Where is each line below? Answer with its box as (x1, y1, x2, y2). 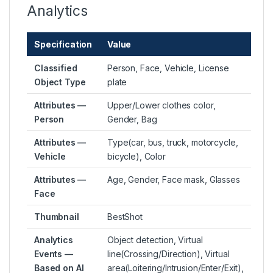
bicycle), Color (107, 151, 166, 162)
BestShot (107, 211, 143, 222)
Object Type (34, 77, 86, 88)
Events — (34, 249, 73, 260)
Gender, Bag (107, 114, 157, 125)
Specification (34, 39, 93, 50)
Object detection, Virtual (107, 235, 203, 246)
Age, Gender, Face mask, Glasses (107, 174, 240, 185)
